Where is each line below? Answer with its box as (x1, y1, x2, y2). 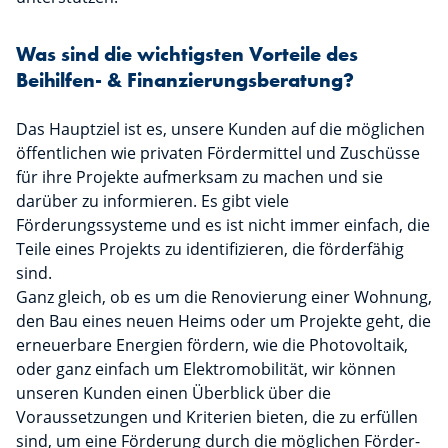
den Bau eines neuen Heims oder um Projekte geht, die (16, 310, 431, 333)
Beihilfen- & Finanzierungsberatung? (16, 67, 354, 94)
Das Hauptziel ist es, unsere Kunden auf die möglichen (16, 118, 425, 141)
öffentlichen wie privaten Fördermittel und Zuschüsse (16, 142, 420, 165)
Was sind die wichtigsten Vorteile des (16, 41, 358, 68)
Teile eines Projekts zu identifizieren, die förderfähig (16, 238, 404, 261)
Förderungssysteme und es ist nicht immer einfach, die (16, 214, 430, 237)
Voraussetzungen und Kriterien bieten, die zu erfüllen (16, 406, 418, 429)
